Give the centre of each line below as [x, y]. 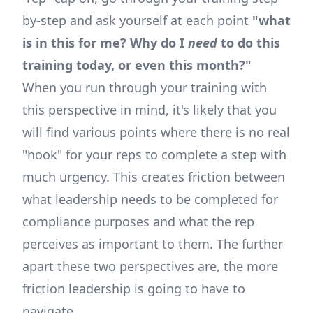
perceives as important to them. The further [153, 244]
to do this [249, 43]
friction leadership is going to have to [134, 289]
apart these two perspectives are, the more [150, 266]
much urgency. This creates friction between [154, 177]
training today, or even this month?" [137, 65]
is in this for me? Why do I [105, 43]
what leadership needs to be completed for [150, 199]
